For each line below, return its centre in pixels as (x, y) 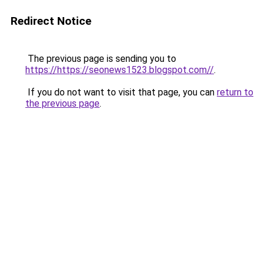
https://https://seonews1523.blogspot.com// (120, 70)
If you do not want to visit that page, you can (121, 92)
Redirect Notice (51, 21)
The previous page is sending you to (101, 59)
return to (235, 92)
